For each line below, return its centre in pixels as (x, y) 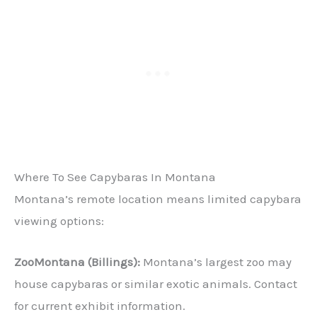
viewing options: (59, 221)
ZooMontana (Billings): (77, 262)
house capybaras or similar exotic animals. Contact (156, 284)
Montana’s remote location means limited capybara (158, 199)
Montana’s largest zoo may (216, 262)
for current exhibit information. (100, 306)
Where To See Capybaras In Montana (115, 177)
